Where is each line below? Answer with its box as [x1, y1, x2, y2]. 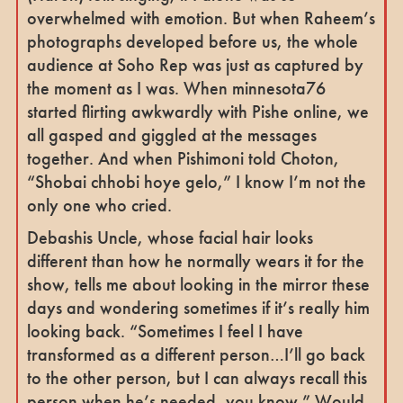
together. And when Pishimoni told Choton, [26, 146, 339, 170]
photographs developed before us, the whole [26, 29, 358, 53]
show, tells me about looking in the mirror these [26, 272, 370, 296]
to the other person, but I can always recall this [26, 365, 367, 390]
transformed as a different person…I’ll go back [26, 342, 365, 366]
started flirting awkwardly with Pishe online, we [26, 99, 369, 123]
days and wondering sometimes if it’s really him [26, 295, 370, 319]
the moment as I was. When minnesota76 [26, 76, 326, 100]
